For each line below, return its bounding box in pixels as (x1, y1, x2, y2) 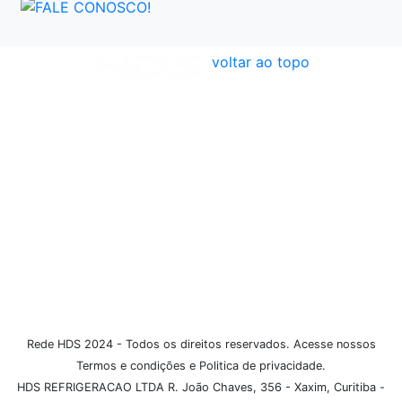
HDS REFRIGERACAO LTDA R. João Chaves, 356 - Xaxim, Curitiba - (17, 380, 385, 394)
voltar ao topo (212, 53, 310, 72)
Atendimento (14, 83, 106, 102)
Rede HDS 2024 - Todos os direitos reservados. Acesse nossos (26, 336, 376, 351)
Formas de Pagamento (14, 205, 171, 224)
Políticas (14, 114, 73, 133)
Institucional (14, 175, 100, 194)
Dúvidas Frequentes (14, 144, 156, 163)
